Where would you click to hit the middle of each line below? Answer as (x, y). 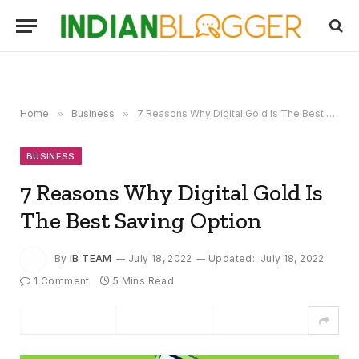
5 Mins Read (143, 281)
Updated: (232, 259)
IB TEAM (91, 259)
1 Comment (62, 281)
